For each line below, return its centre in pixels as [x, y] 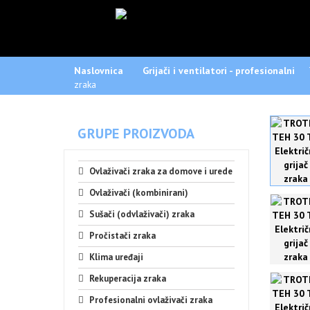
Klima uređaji [116, 257]
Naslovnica [99, 71]
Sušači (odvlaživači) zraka [142, 214]
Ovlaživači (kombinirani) [139, 193]
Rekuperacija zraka [128, 279]
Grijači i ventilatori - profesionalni [219, 71]
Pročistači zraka [122, 236]
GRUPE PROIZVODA [136, 134]
